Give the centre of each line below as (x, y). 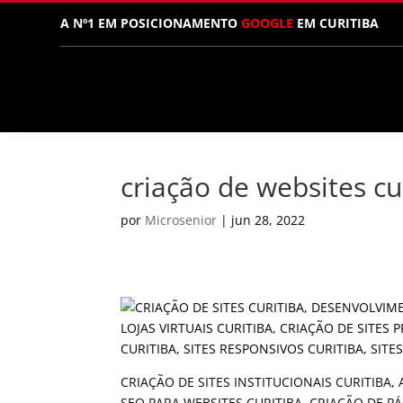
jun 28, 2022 (269, 219)
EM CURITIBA (336, 23)
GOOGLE (268, 23)
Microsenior (181, 219)
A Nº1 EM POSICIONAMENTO (151, 23)
